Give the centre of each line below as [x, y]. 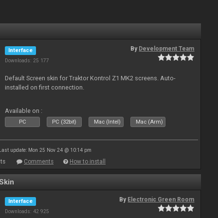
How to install [88, 162]
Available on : [24, 111]
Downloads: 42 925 [27, 211]
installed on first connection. [45, 87]
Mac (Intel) [108, 122]
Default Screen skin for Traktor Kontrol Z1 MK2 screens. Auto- [91, 78]
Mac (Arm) [150, 122]
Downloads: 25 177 [27, 61]
